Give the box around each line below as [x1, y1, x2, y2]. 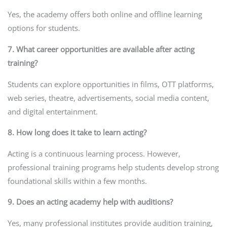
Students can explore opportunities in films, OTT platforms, [7, 79, 214, 89]
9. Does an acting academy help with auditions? [7, 197, 173, 207]
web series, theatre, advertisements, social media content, [7, 92, 209, 103]
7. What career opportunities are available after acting [7, 44, 195, 55]
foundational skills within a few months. [7, 175, 147, 186]
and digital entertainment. [7, 106, 98, 117]
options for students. [7, 23, 80, 33]
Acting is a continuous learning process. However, [7, 148, 180, 159]
